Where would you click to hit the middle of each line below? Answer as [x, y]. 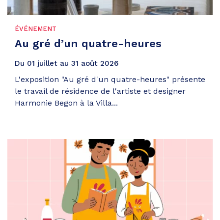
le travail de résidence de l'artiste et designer [100, 91]
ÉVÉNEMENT [36, 28]
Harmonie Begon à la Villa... [66, 103]
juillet [47, 63]
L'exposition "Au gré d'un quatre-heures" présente [110, 79]
